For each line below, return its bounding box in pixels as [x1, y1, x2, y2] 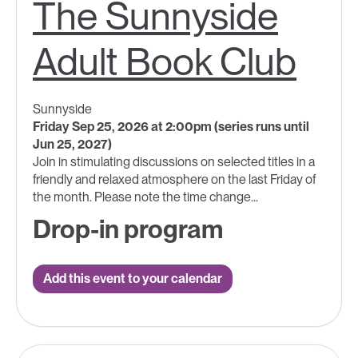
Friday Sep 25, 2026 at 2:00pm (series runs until [33, 119, 309, 135]
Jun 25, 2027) [33, 137, 112, 153]
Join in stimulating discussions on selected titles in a [33, 154, 315, 170]
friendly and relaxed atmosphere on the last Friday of [33, 172, 316, 188]
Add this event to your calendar [43, 271, 222, 287]
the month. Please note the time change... [33, 189, 258, 205]
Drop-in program [33, 213, 223, 245]
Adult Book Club [33, 38, 296, 86]
